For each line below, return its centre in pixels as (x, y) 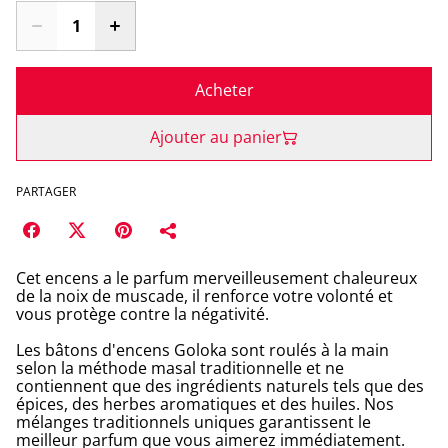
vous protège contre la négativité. (142, 314)
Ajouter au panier (216, 137)
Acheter (224, 90)
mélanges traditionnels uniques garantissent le (193, 422)
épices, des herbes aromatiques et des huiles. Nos (205, 404)
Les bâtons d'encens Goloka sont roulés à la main (202, 350)
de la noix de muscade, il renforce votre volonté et (204, 296)
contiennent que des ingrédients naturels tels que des (220, 386)
